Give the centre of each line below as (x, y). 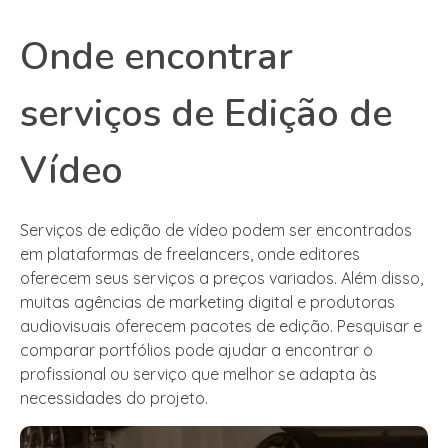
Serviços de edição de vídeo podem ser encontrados (216, 230)
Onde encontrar (156, 57)
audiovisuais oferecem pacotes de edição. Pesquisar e (221, 326)
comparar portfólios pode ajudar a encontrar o (196, 350)
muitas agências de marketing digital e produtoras (207, 302)
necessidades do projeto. (114, 398)
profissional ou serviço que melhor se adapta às (198, 374)
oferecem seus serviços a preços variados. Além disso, (221, 278)
